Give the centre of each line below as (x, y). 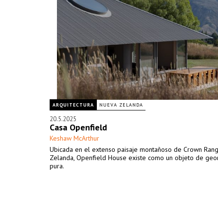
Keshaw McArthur (74, 138)
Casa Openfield (78, 127)
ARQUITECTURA (73, 105)
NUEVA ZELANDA (121, 105)
